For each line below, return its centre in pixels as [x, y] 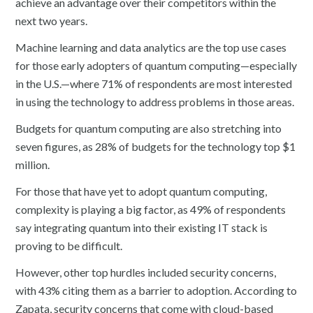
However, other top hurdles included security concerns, [146, 272]
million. [33, 164]
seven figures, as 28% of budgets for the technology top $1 [156, 146]
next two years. [52, 20]
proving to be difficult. [69, 245]
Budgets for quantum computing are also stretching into [149, 128]
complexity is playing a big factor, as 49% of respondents [151, 209]
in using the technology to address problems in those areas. [155, 101]
